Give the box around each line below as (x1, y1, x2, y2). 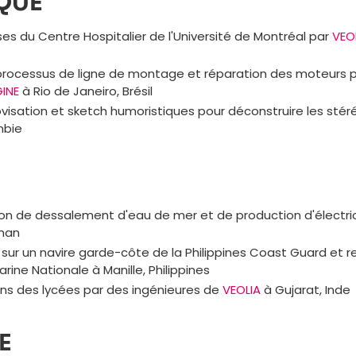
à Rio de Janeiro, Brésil (18, 83, 153, 99)
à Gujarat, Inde (260, 281, 350, 298)
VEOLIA (222, 281, 261, 298)
